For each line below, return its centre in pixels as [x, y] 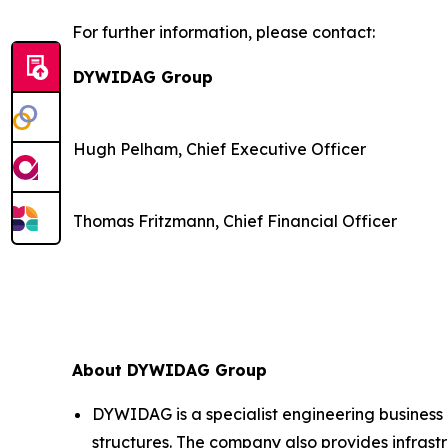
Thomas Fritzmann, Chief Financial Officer [235, 220]
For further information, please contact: [223, 31]
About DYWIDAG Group [169, 369]
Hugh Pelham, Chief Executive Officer [219, 148]
